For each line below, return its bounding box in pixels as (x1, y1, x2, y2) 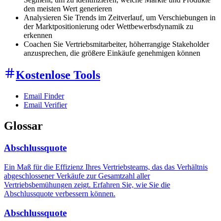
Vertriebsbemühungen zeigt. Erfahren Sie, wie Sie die (4, 180, 170, 189)
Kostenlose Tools (16, 69, 100, 82)
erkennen (24, 31, 52, 39)
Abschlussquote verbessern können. (4, 189, 115, 198)
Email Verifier (24, 101, 67, 110)
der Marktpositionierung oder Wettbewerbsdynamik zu (24, 22, 193, 31)
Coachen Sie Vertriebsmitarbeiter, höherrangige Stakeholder (24, 39, 209, 48)
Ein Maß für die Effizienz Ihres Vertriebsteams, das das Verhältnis (4, 162, 208, 171)
